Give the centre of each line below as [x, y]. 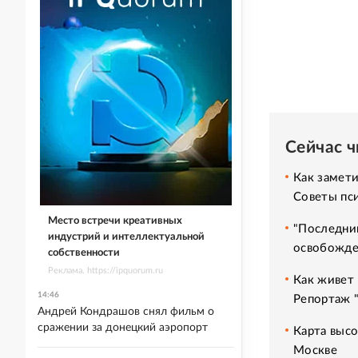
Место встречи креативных [115, 221]
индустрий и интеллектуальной [126, 237]
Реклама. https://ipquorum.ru [105, 270]
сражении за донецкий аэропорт [123, 328]
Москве [315, 350]
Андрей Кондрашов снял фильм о [126, 312]
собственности [84, 253]
